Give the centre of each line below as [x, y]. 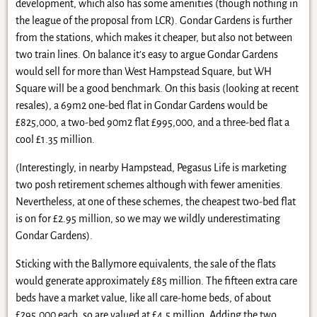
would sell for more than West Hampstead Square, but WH [143, 72]
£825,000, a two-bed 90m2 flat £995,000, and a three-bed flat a [152, 123]
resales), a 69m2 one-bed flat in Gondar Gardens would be [141, 106]
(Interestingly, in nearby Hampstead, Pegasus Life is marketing [151, 168]
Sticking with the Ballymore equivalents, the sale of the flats [145, 264]
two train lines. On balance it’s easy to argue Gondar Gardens [146, 55]
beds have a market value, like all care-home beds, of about [143, 298]
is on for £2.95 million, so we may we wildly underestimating [148, 219]
